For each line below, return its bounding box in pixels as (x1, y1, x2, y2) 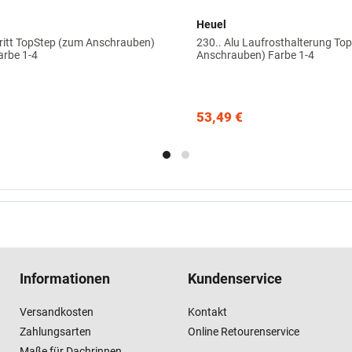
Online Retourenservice (188, 325, 299, 339)
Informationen (20, 270, 110, 288)
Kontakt (188, 306, 227, 319)
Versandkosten (20, 306, 93, 319)
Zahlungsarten (20, 325, 91, 339)
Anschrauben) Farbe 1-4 (196, 48, 315, 61)
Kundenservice (188, 270, 282, 288)
